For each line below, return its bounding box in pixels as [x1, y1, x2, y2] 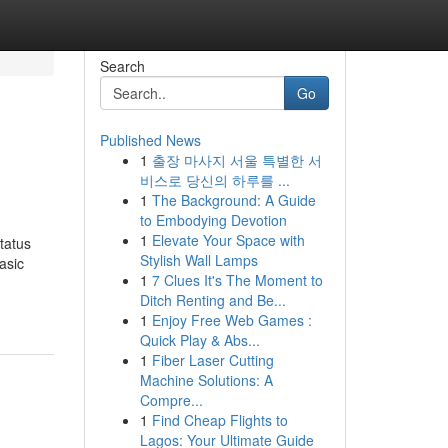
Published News [99, 130, 201, 150]
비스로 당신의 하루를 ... [139, 170, 290, 190]
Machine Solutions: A [139, 370, 273, 390]
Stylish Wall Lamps [139, 250, 258, 270]
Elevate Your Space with [151, 230, 305, 250]
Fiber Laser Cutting [151, 350, 274, 370]
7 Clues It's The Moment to [151, 270, 323, 290]
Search [99, 56, 145, 76]
